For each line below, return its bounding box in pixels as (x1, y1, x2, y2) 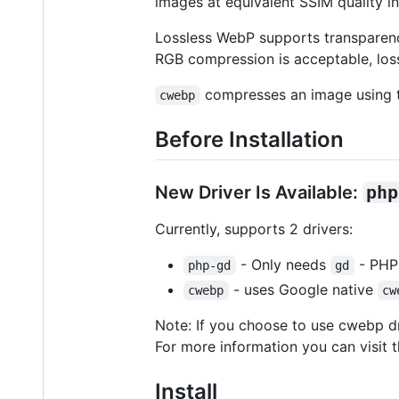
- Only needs (235, 256, 330, 274)
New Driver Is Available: (155, 182, 362, 204)
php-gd (188, 258, 232, 273)
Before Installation (155, 126, 344, 152)
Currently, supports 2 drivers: (155, 220, 353, 239)
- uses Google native (228, 281, 378, 299)
